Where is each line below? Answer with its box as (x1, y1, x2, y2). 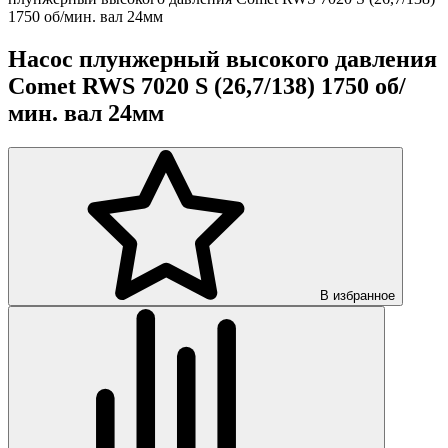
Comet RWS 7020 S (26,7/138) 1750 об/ (8, 73, 406, 100)
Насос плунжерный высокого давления (8, 46, 437, 73)
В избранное (320, 288, 395, 304)
